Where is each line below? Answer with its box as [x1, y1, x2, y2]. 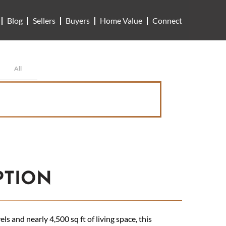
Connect [152, 15, 182, 25]
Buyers [66, 15, 90, 25]
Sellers [33, 15, 55, 25]
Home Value [100, 15, 142, 25]
